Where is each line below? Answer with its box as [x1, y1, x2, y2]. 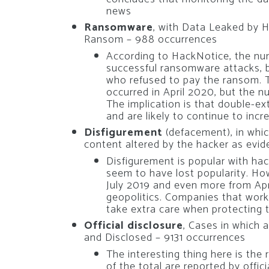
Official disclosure [83, 217, 183, 235]
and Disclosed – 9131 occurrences [83, 229, 246, 247]
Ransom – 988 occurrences [83, 31, 217, 49]
